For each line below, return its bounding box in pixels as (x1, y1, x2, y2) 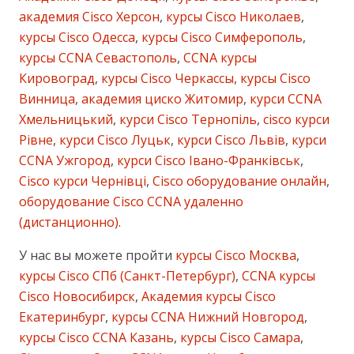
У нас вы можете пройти (19, 247, 172, 265)
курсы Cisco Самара (177, 329, 300, 347)
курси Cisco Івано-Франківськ (114, 152, 300, 170)
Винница (19, 90, 75, 108)
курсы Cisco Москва (172, 247, 296, 265)
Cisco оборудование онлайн (149, 172, 326, 190)
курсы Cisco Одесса (19, 28, 135, 47)
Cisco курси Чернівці (19, 172, 146, 190)
